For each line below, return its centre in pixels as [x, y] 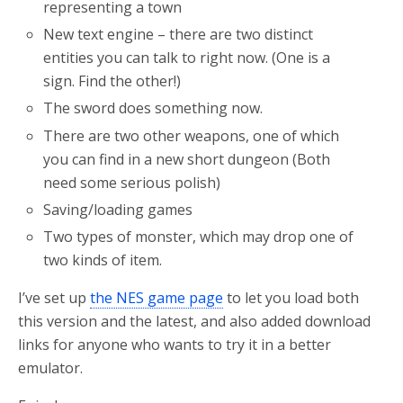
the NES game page [157, 297]
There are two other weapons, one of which [192, 135]
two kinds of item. [103, 260]
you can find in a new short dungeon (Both [187, 159]
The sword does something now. [153, 108]
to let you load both [291, 297]
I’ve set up [54, 297]
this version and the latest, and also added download [194, 321]
